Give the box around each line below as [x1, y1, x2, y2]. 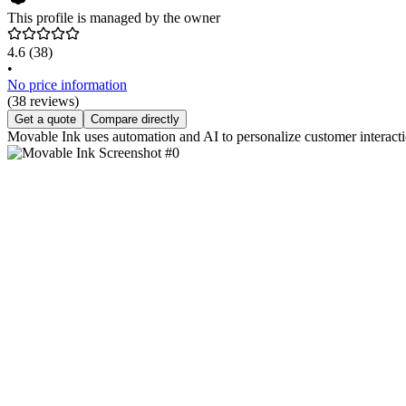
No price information [7, 77, 127, 93]
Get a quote [14, 112, 76, 127]
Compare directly [91, 112, 179, 127]
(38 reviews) [7, 93, 79, 110]
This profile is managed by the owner [7, 10, 220, 26]
